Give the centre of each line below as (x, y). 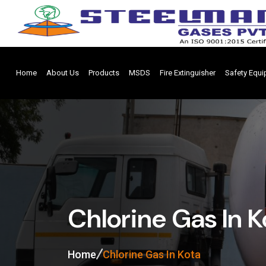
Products (104, 73)
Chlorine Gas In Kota (152, 254)
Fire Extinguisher (187, 73)
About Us (62, 73)
